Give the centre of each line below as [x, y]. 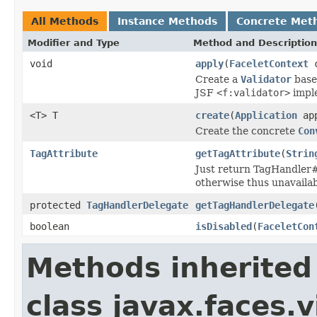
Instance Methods [167, 21]
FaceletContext [269, 63]
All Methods [65, 21]
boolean [50, 226]
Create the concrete [247, 131]
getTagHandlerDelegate [255, 205]
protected [58, 205]
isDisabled [224, 226]
